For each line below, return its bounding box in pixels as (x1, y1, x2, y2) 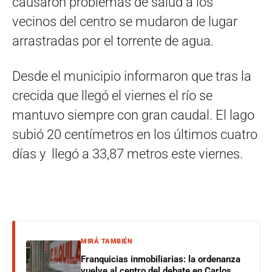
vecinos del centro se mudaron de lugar (12, 14, 237, 29)
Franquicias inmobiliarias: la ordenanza (81, 254, 240, 265)
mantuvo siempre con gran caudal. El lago (12, 107, 254, 123)
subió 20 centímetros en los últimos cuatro (12, 127, 257, 142)
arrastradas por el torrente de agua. (12, 33, 214, 49)
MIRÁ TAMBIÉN (81, 237, 132, 245)
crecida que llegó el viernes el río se (12, 88, 212, 103)
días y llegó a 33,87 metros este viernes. (12, 146, 243, 161)
